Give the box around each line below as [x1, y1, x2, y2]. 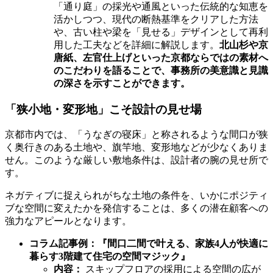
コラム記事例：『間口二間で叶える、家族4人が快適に [29, 238, 268, 249]
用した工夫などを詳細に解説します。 [54, 39, 219, 50]
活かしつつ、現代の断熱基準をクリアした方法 [54, 13, 258, 24]
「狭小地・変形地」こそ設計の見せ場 [5, 102, 202, 116]
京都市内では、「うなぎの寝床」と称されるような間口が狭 [5, 129, 268, 140]
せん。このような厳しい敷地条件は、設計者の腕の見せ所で [5, 155, 268, 166]
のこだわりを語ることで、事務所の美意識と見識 [54, 65, 268, 76]
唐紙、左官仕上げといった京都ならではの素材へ [54, 52, 268, 63]
